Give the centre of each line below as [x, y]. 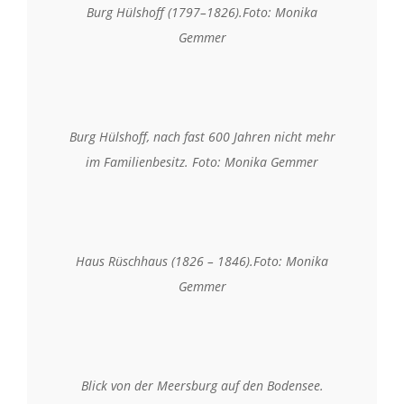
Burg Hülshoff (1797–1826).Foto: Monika [202, 12]
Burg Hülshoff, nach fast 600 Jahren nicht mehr [202, 136]
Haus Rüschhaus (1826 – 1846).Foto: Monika [202, 261]
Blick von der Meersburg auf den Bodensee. [202, 385]
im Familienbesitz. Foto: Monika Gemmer [202, 161]
